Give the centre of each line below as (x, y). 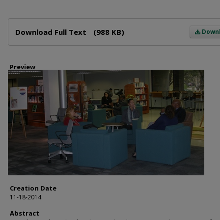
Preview (23, 67)
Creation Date (33, 188)
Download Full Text (52, 32)
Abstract (25, 213)
